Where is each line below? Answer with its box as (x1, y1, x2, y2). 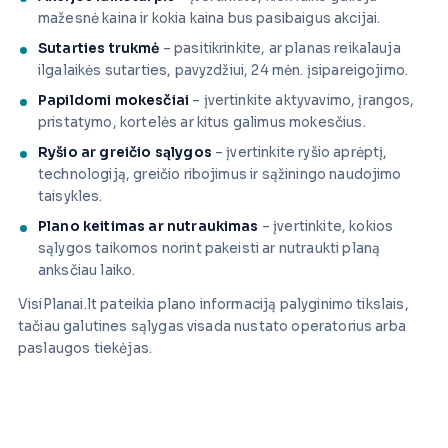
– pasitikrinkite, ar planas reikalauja (159, 40, 401, 58)
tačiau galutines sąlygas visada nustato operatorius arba (18, 318, 406, 336)
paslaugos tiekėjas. (18, 340, 153, 358)
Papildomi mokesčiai (38, 92, 190, 110)
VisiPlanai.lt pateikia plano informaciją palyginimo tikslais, (18, 296, 409, 314)
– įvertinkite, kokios (258, 218, 394, 236)
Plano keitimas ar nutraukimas (38, 218, 259, 236)
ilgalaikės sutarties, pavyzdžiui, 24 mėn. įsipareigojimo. (38, 62, 409, 80)
